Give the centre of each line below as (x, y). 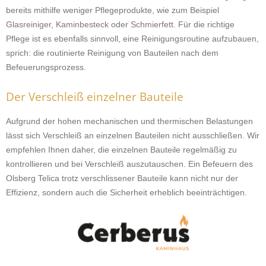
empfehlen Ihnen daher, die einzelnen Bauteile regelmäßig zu (121, 150)
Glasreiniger (28, 24)
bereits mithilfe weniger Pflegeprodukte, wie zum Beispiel (113, 10)
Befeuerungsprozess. (46, 67)
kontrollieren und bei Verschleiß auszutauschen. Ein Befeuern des (129, 164)
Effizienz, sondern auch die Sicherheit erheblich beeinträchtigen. (126, 192)
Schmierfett (152, 24)
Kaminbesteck (83, 24)
